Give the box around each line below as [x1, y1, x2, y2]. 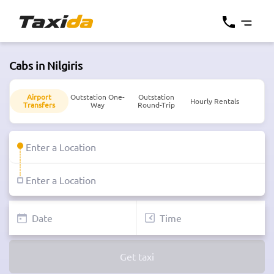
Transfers [23, 100, 55, 110]
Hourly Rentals [190, 95, 239, 106]
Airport [26, 92, 51, 102]
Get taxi [120, 250, 154, 263]
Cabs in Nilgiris [9, 59, 83, 72]
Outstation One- [70, 92, 125, 102]
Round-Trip [137, 100, 175, 110]
